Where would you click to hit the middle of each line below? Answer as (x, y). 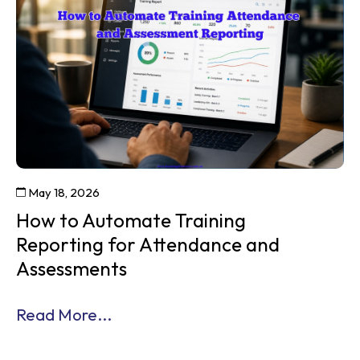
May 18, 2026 (63, 193)
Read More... (64, 315)
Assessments (72, 269)
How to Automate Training (131, 221)
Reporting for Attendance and (148, 245)
